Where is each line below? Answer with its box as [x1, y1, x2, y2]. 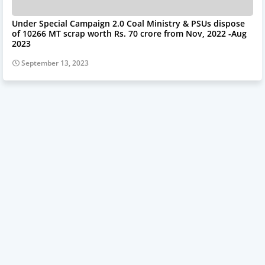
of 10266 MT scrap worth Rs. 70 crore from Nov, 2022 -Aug [12, 28, 247, 40]
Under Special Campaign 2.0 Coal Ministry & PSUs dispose [12, 18, 245, 30]
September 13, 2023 [21, 58, 89, 69]
